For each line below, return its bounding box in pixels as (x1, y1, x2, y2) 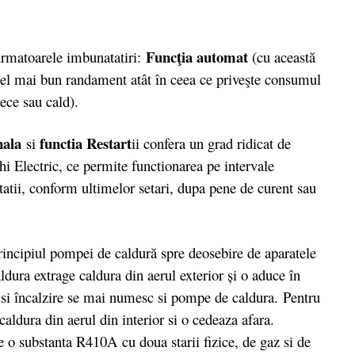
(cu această (248, 46, 315, 67)
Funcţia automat (146, 45, 248, 67)
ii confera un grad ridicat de (132, 133, 291, 154)
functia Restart (36, 132, 132, 155)
